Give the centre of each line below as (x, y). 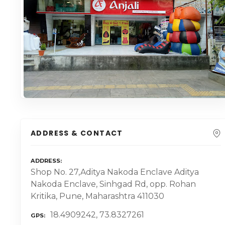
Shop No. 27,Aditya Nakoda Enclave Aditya (115, 172)
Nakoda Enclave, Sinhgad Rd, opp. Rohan (113, 184)
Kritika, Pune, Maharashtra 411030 (97, 196)
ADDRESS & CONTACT (77, 133)
